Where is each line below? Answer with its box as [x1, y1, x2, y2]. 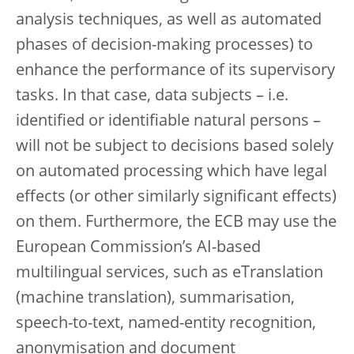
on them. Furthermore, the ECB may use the [16, 215, 337, 232]
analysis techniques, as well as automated [16, 13, 322, 29]
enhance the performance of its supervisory [16, 63, 335, 80]
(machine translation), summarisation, [16, 291, 295, 307]
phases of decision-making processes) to [16, 38, 313, 55]
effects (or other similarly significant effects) [16, 190, 337, 206]
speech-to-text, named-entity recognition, [16, 316, 316, 333]
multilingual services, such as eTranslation [16, 265, 323, 282]
